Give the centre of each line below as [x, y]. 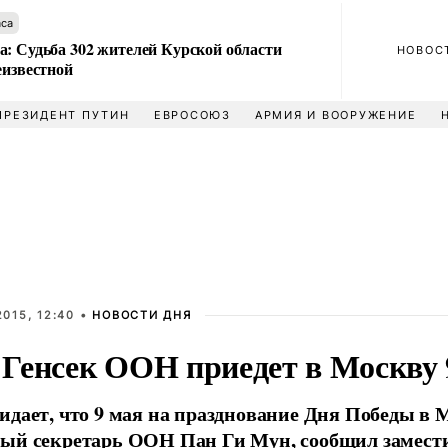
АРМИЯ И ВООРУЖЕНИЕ [335, 115]
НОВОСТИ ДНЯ [142, 315]
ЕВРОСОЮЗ [192, 115]
